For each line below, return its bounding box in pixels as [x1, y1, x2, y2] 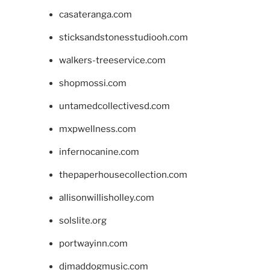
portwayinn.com [58, 238, 128, 250]
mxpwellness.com [58, 124, 136, 135]
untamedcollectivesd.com [58, 101, 170, 112]
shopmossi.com [58, 78, 127, 89]
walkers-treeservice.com [58, 55, 166, 66]
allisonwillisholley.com [58, 192, 154, 204]
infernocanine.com [58, 146, 139, 158]
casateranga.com [58, 9, 132, 20]
